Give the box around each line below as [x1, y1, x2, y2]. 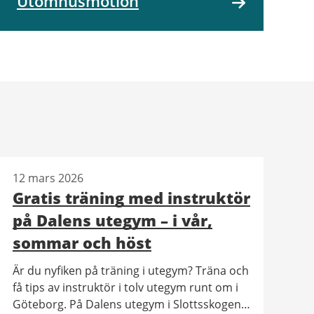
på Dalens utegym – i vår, [12, 209, 212, 231]
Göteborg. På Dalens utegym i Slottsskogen [12, 296, 241, 312]
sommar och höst [12, 231, 151, 253]
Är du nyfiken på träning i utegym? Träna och [12, 262, 249, 278]
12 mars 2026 [12, 170, 83, 186]
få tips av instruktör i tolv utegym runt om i [12, 279, 238, 295]
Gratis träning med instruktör [12, 186, 250, 208]
